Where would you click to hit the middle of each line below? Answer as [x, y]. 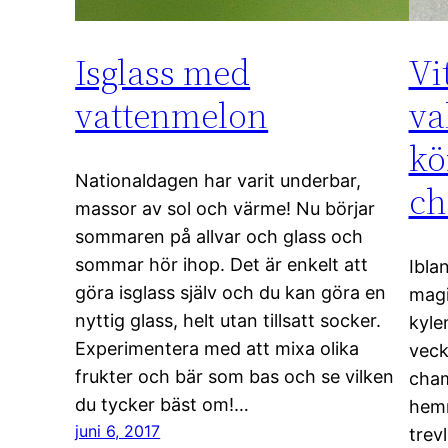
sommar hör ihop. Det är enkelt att [222, 265]
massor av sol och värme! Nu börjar [225, 209]
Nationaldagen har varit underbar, [218, 181]
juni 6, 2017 [118, 431]
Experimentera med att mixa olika [217, 349]
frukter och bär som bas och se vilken [235, 377]
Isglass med [163, 73]
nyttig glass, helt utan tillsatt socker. [228, 321]
